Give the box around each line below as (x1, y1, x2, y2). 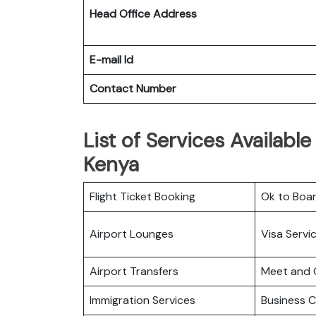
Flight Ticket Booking (90, 188, 195, 204)
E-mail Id (90, 51, 133, 67)
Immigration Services (90, 292, 195, 308)
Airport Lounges (90, 226, 174, 241)
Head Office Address (90, 6, 197, 21)
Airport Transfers (90, 263, 178, 279)
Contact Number (90, 80, 176, 96)
